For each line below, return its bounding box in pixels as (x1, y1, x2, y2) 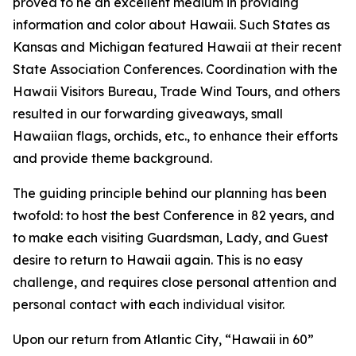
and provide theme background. (13, 150, 212, 166)
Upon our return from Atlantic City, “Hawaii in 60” (13, 331, 314, 347)
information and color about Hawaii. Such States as (13, 17, 330, 33)
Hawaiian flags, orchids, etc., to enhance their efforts (13, 128, 338, 144)
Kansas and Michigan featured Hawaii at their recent (13, 39, 342, 55)
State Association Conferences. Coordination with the (13, 61, 338, 77)
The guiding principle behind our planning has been (13, 185, 327, 201)
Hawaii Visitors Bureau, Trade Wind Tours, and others (13, 83, 340, 99)
